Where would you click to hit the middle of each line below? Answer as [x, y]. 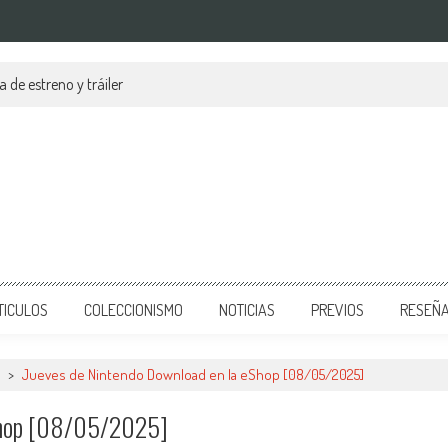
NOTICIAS [247, 310]
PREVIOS [337, 310]
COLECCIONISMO [133, 310]
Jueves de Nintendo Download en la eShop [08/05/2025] [193, 374]
